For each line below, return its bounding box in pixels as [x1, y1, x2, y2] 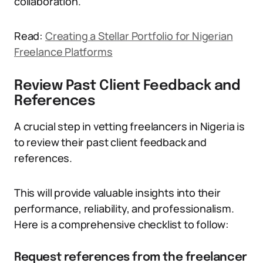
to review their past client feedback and [14, 135, 207, 149]
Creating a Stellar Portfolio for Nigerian [45, 29, 233, 43]
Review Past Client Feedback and [14, 79, 241, 93]
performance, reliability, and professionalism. [14, 201, 234, 215]
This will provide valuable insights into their [14, 186, 221, 200]
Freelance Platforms [14, 45, 113, 59]
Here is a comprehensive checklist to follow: [14, 217, 230, 231]
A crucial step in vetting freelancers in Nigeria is [14, 119, 245, 133]
